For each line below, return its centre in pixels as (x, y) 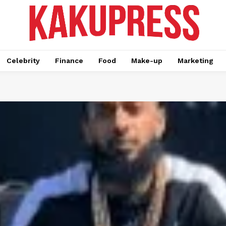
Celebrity (23, 61)
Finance (69, 61)
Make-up (147, 61)
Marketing (195, 61)
